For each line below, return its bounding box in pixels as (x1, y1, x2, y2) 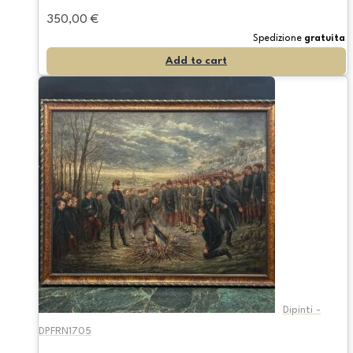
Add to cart (165, 54, 227, 66)
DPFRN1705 (39, 325, 91, 336)
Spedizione (253, 33, 304, 43)
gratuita (304, 33, 345, 43)
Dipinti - (283, 304, 321, 315)
